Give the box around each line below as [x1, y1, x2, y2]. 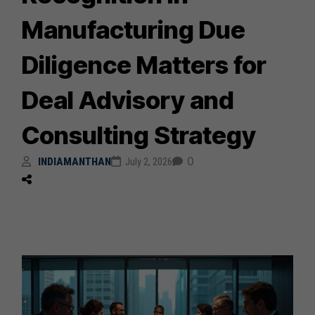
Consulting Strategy [22, 120, 257, 150]
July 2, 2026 [125, 155, 173, 168]
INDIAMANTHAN [38, 155, 112, 168]
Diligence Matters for [22, 49, 267, 79]
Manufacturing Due [22, 14, 246, 44]
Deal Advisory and [22, 84, 235, 115]
